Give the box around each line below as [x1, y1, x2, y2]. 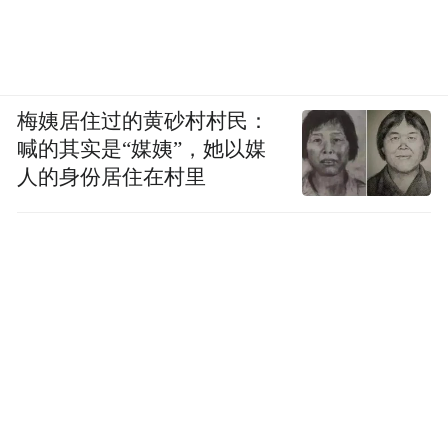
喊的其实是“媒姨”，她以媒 [17, 138, 267, 161]
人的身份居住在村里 [17, 166, 207, 189]
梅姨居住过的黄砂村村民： [17, 110, 270, 133]
